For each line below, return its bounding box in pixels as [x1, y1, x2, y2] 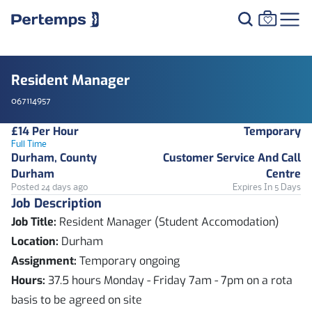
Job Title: [11, 214, 56, 229]
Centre [266, 166, 301, 181]
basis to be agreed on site [11, 292, 145, 307]
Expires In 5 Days [233, 183, 301, 192]
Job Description [11, 195, 102, 212]
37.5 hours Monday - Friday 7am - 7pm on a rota [45, 273, 292, 288]
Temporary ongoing [77, 253, 180, 268]
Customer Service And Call [163, 150, 301, 165]
